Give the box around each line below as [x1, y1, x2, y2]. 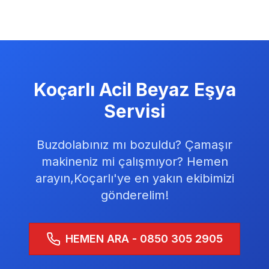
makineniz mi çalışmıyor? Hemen [41, 154, 228, 169]
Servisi [104, 100, 165, 122]
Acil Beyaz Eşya [94, 79, 236, 100]
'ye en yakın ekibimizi [113, 171, 234, 186]
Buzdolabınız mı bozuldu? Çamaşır [37, 138, 232, 152]
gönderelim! [100, 188, 169, 202]
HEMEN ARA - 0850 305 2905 [65, 232, 223, 245]
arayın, [35, 171, 74, 186]
